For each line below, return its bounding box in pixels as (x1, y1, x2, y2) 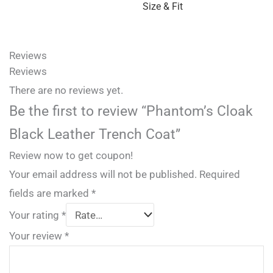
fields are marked (9, 187, 91, 200)
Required (199, 168, 240, 181)
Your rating (9, 208, 62, 221)
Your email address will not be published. (9, 168, 197, 181)
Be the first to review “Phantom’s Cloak (9, 103, 253, 120)
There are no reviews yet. (9, 84, 123, 97)
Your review (9, 230, 65, 243)
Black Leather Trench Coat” (9, 126, 180, 143)
